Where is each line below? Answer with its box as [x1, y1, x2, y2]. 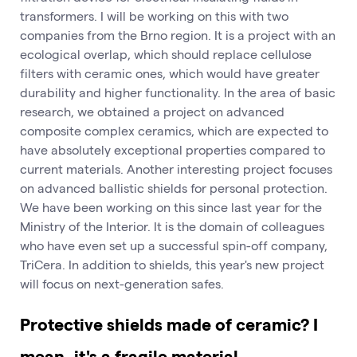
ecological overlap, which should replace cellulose [20, 45, 312, 61]
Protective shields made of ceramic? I [20, 312, 318, 334]
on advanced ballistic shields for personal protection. [20, 179, 328, 195]
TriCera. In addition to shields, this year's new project [20, 256, 324, 272]
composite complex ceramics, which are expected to [20, 122, 328, 138]
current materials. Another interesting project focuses [20, 160, 332, 176]
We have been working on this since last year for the [20, 198, 322, 214]
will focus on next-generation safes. [20, 275, 227, 291]
